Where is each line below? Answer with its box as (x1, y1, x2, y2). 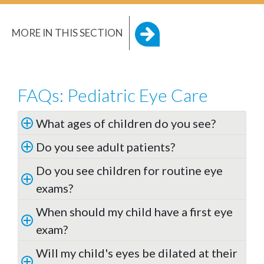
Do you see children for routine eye (36, 163, 223, 178)
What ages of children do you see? (36, 116, 216, 131)
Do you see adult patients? (36, 140, 175, 154)
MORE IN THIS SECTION (12, 27, 123, 39)
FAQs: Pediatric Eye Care (18, 84, 208, 106)
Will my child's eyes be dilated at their (36, 246, 237, 260)
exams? (36, 181, 73, 196)
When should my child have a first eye (36, 204, 233, 219)
